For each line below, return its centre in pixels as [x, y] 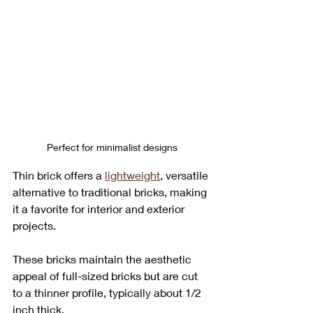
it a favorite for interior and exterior [100, 209]
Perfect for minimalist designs [112, 147]
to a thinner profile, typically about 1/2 [108, 293]
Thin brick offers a [59, 175]
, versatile [185, 175]
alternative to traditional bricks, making [111, 192]
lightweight [132, 175]
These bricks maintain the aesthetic [103, 259]
